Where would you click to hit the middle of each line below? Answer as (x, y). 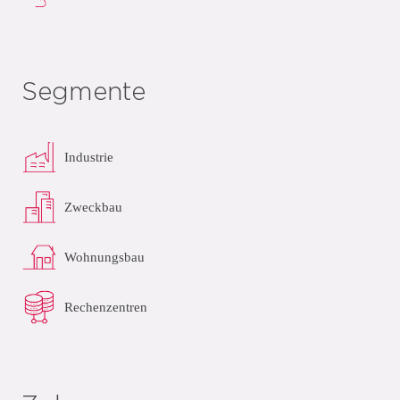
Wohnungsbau (104, 257)
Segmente (83, 93)
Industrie (89, 157)
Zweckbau (93, 207)
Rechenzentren (106, 307)
